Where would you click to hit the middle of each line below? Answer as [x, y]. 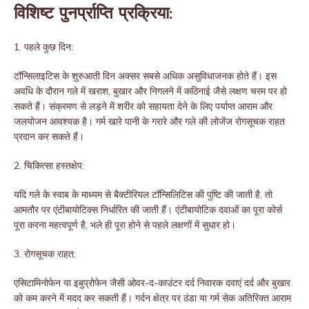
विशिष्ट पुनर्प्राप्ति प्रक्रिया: [93, 15]
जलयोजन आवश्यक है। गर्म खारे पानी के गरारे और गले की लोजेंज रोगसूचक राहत [149, 122]
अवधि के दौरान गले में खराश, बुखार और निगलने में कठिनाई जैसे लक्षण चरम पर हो [150, 91]
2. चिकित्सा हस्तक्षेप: [49, 166]
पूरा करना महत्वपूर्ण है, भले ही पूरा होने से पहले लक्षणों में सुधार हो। [125, 225]
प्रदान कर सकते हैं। [49, 137]
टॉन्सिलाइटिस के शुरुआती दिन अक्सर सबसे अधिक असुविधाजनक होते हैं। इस [145, 76]
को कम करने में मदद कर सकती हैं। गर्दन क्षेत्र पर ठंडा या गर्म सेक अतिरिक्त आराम [152, 298]
